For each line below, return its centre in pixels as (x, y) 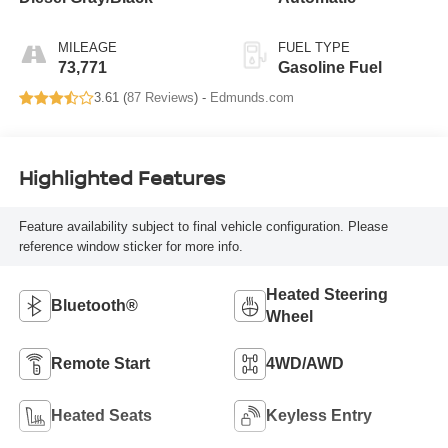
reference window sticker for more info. (130, 246)
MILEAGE (87, 48)
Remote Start (100, 364)
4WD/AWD (305, 364)
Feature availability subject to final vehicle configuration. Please (203, 226)
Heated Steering (327, 295)
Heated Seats (101, 416)
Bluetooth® (94, 306)
